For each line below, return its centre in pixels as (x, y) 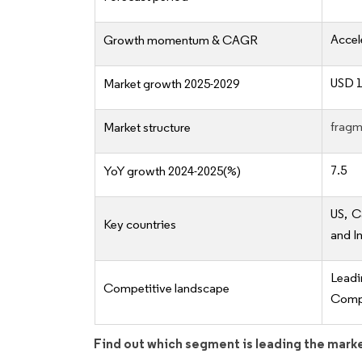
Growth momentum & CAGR (181, 40)
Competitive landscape (166, 288)
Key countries (140, 225)
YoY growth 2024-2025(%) (172, 171)
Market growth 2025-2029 (171, 84)
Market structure (147, 128)
